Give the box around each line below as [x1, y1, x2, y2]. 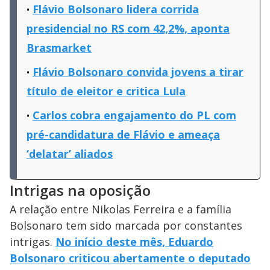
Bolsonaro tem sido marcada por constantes [10, 218, 242, 233]
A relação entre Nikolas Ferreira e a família [10, 202, 231, 217]
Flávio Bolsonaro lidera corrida [33, 2, 199, 17]
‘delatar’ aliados [27, 146, 113, 162]
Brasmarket [27, 40, 92, 55]
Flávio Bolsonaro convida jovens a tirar [33, 64, 243, 80]
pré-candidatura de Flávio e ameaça [27, 127, 220, 142]
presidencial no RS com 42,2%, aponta [27, 21, 230, 36]
